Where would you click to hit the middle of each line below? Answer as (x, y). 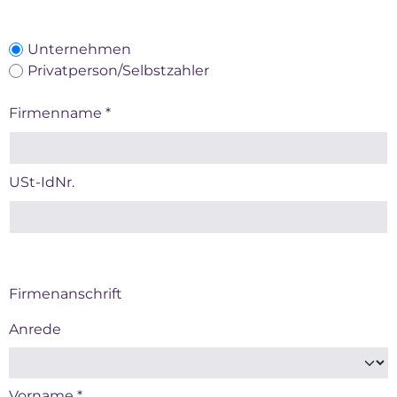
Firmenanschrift (66, 294)
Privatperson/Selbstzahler (118, 70)
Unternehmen (79, 49)
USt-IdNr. (42, 182)
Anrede (35, 329)
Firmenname (57, 113)
